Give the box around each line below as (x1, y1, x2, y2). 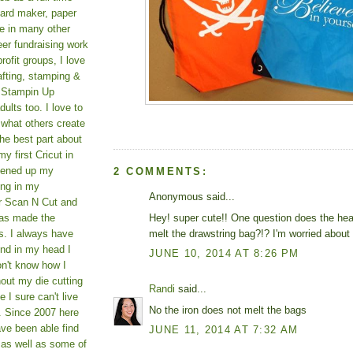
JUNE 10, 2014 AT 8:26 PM (149, 247, 299, 260)
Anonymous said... (149, 191, 235, 203)
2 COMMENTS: (113, 165, 208, 178)
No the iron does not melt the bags (149, 303, 307, 316)
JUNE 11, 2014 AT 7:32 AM (149, 324, 299, 336)
